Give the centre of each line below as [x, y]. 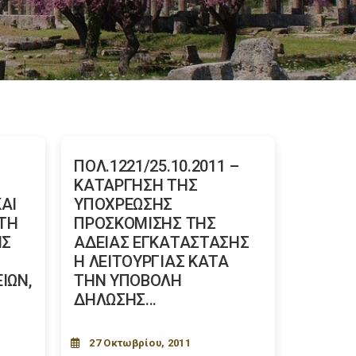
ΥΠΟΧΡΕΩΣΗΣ [124, 204]
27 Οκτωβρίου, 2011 [140, 343]
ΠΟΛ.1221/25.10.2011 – [157, 166]
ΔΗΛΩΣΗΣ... [116, 300]
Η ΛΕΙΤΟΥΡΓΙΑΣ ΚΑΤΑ [151, 261]
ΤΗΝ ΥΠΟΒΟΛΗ [128, 281]
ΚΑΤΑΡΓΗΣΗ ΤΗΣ [136, 185]
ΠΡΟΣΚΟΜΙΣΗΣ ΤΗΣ [145, 223]
